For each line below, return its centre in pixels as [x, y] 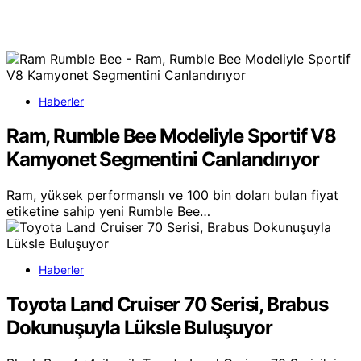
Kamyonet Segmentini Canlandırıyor [163, 160]
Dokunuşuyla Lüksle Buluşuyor [139, 328]
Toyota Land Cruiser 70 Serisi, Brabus [167, 304]
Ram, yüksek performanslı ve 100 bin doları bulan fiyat [172, 195]
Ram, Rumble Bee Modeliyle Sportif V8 [171, 136]
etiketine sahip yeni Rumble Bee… [108, 212]
